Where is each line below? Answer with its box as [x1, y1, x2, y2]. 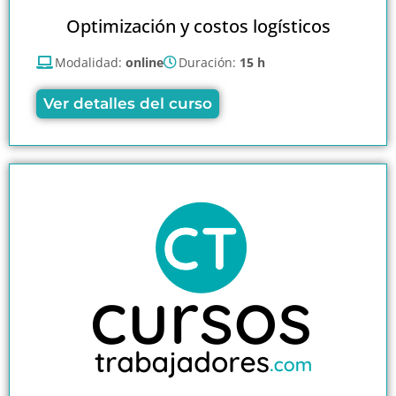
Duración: [179, 53, 240, 71]
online [126, 53, 164, 71]
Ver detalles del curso [43, 94, 212, 112]
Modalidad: [55, 53, 126, 71]
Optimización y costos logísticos [65, 13, 331, 38]
